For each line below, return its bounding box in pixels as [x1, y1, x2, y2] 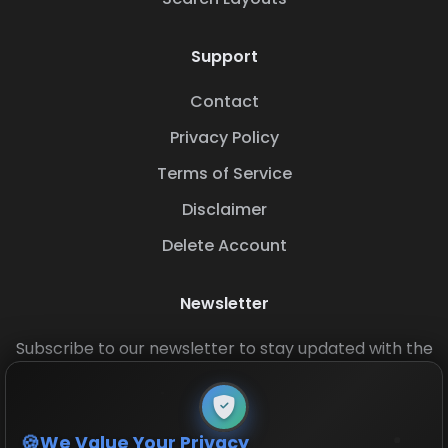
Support [190, 45, 258, 69]
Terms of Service [156, 162, 292, 186]
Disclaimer [181, 198, 267, 222]
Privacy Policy [169, 126, 279, 150]
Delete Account [161, 234, 287, 258]
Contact [189, 90, 259, 114]
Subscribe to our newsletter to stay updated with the [15, 337, 433, 361]
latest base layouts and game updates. [71, 361, 377, 385]
